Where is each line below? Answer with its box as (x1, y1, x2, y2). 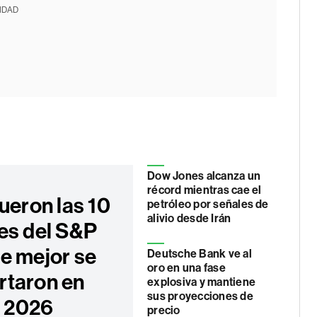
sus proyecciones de (147, 289, 253, 303)
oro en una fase (147, 261, 226, 275)
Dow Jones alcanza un (147, 169, 260, 183)
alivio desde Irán (147, 212, 231, 225)
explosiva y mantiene (147, 275, 255, 289)
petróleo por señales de (147, 197, 269, 211)
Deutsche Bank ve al (147, 247, 252, 260)
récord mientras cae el (147, 183, 262, 197)
